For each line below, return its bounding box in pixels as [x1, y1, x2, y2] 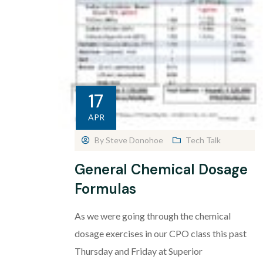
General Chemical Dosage [75, 160, 248, 179]
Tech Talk [186, 135, 221, 146]
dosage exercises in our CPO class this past [75, 228, 247, 240]
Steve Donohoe [106, 135, 163, 146]
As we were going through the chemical [75, 210, 231, 222]
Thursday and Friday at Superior [75, 245, 203, 257]
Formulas [75, 180, 136, 198]
